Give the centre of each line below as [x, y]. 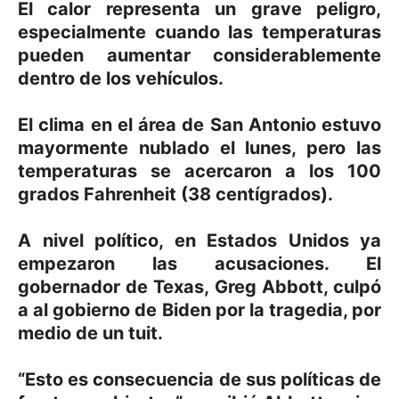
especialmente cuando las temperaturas [199, 32]
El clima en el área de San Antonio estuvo [199, 124]
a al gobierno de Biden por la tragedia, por [199, 309]
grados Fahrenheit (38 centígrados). [175, 194]
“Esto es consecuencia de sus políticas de [199, 379]
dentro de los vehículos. [121, 78]
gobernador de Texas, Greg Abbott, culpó [199, 286]
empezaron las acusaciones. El [199, 263]
